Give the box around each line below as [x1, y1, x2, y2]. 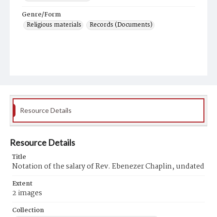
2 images [12, 187, 42, 199]
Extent [12, 179, 32, 189]
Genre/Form [22, 10, 61, 20]
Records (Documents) [90, 20, 153, 30]
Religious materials [27, 20, 81, 30]
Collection [12, 205, 44, 216]
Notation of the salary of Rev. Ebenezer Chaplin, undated [12, 161, 204, 172]
